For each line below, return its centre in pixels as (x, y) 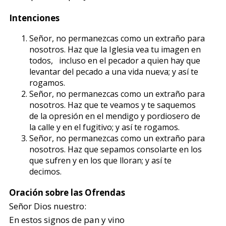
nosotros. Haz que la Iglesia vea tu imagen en (115, 49)
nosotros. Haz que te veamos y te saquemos (113, 105)
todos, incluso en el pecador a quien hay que (115, 61)
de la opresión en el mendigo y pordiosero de (115, 116)
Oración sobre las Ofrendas (67, 192)
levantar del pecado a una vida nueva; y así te (114, 72)
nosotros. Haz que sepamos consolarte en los (116, 149)
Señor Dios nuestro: (48, 206)
